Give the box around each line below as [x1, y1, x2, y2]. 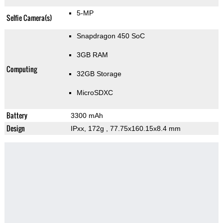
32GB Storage [76, 70, 121, 78]
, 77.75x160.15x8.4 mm [106, 124, 181, 133]
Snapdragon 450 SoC [76, 32, 145, 40]
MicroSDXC [76, 89, 113, 97]
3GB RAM [76, 51, 108, 59]
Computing [6, 64, 37, 75]
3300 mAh [70, 111, 103, 120]
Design [6, 123, 25, 134]
